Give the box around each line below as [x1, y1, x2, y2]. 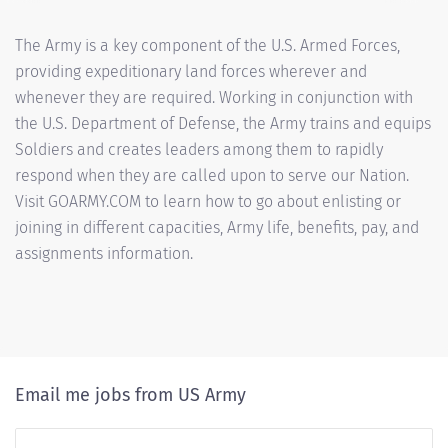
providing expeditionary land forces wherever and [15, 62, 367, 81]
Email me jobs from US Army [15, 384, 246, 406]
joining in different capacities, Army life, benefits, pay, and [15, 218, 419, 237]
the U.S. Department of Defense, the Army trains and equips [15, 114, 431, 133]
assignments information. [15, 244, 193, 263]
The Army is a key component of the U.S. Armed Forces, [15, 36, 400, 55]
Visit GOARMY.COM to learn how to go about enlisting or [15, 192, 401, 211]
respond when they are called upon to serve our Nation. [15, 166, 409, 185]
